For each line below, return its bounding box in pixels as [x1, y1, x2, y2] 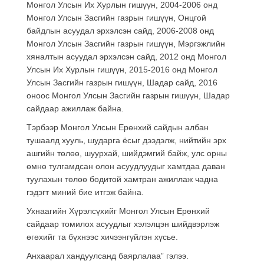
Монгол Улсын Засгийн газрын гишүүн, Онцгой [27, 12, 206, 22]
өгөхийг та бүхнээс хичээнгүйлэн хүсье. [27, 232, 178, 242]
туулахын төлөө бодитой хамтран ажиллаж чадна [27, 174, 218, 184]
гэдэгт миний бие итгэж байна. [27, 187, 144, 197]
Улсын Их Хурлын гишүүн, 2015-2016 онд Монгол [27, 64, 217, 74]
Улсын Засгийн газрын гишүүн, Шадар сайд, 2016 [27, 77, 217, 87]
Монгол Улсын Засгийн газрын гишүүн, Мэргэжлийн [27, 38, 225, 48]
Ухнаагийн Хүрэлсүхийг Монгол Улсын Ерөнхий [27, 206, 210, 216]
